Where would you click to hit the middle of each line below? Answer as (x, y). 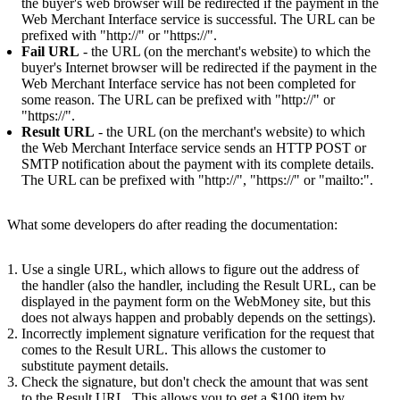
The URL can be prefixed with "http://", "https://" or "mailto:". (197, 179)
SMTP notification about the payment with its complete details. (198, 163)
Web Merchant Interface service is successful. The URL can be (198, 19)
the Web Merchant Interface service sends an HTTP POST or (194, 147)
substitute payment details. (95, 365)
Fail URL (50, 51)
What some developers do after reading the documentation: (172, 224)
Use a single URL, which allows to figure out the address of (190, 269)
